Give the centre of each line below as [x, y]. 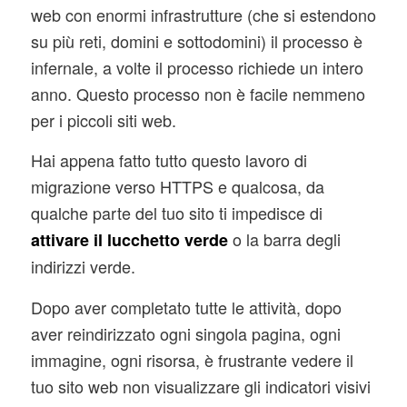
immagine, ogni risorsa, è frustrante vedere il [192, 359]
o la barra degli [284, 239]
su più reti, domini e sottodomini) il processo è [196, 41]
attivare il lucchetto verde [129, 240]
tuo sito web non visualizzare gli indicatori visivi [200, 386]
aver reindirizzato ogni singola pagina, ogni [185, 333]
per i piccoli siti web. [103, 120]
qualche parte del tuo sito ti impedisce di [176, 213]
